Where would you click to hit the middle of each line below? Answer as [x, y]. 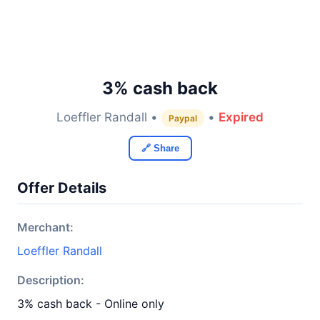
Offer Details [62, 188]
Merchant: [45, 227]
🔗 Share [160, 148]
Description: [51, 280]
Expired [241, 117]
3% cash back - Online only [91, 304]
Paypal [183, 118]
